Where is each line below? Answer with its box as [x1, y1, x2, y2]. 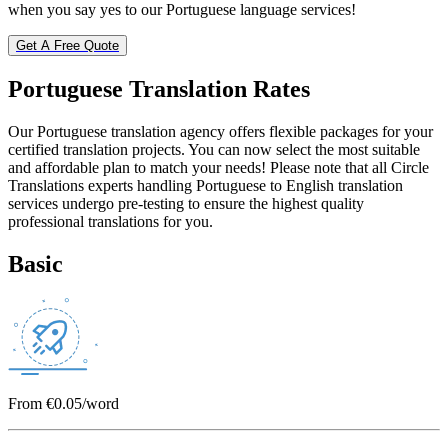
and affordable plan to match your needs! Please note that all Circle [8, 159, 429, 177]
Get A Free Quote [16, 38, 119, 54]
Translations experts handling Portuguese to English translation [8, 177, 403, 195]
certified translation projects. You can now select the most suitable [8, 141, 420, 159]
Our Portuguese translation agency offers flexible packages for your [8, 123, 433, 141]
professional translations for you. [8, 213, 213, 231]
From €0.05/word [8, 394, 119, 412]
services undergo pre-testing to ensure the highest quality [8, 195, 364, 213]
